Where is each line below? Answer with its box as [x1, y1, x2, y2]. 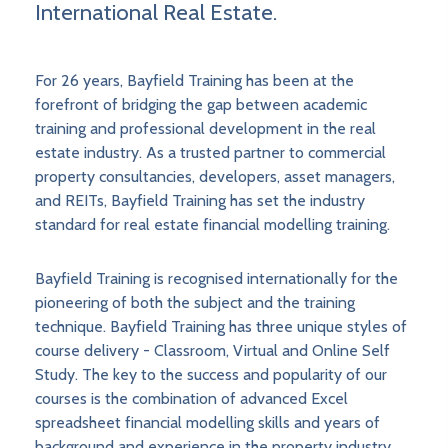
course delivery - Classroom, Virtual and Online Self [35, 341, 390, 361]
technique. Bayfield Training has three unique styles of [35, 317, 407, 337]
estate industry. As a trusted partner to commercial [35, 143, 386, 163]
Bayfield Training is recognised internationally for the [35, 269, 398, 289]
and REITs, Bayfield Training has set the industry [35, 191, 365, 211]
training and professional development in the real [35, 119, 376, 139]
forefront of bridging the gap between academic [35, 95, 367, 115]
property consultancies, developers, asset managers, [35, 167, 395, 187]
